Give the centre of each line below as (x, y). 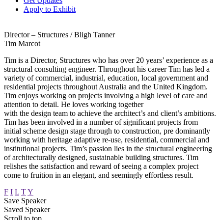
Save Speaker (25, 200)
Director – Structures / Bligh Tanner (59, 34)
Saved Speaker (27, 209)
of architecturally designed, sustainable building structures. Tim (101, 157)
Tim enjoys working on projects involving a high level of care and (106, 95)
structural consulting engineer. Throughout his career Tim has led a (107, 69)
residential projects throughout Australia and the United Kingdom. (106, 86)
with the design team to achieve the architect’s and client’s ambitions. (110, 113)
